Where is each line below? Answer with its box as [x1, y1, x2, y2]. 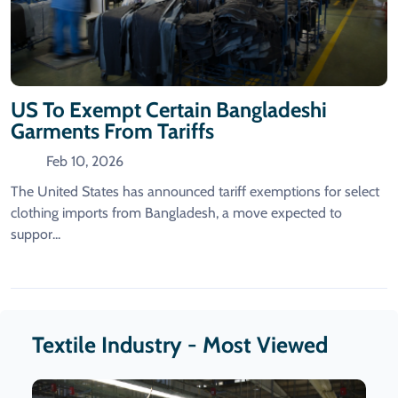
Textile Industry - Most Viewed [32, 330, 328, 358]
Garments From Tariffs [11, 117, 214, 144]
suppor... [11, 225, 60, 243]
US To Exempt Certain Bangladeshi [11, 96, 327, 123]
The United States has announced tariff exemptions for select [11, 182, 379, 200]
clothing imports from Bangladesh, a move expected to [11, 203, 342, 221]
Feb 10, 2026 [46, 152, 123, 170]
